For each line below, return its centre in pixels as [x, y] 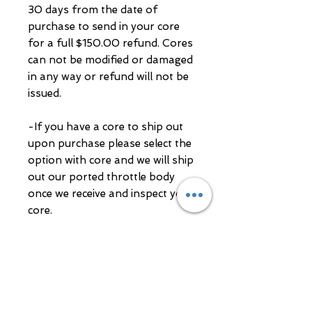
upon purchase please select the [110, 143]
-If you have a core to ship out [106, 127]
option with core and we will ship [111, 160]
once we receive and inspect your [111, 194]
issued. [45, 93]
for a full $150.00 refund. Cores [110, 43]
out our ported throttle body [101, 177]
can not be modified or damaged [110, 60]
